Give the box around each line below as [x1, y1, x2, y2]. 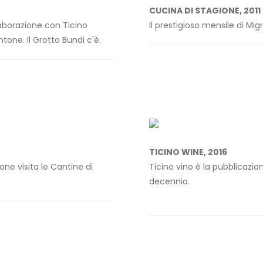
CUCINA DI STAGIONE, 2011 [149, 5, 261, 17]
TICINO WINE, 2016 [149, 146, 227, 159]
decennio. [149, 176, 192, 188]
